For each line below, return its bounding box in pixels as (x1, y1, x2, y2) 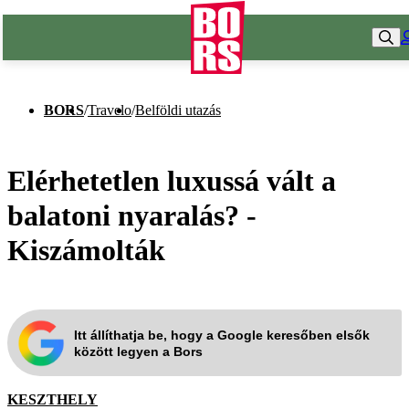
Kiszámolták (7, 233, 165, 267)
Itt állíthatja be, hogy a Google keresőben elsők (74, 327, 370, 342)
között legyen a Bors (74, 343, 203, 359)
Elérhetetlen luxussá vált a (7, 163, 336, 197)
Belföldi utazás (135, 102, 221, 118)
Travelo (88, 102, 131, 118)
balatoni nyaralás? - (7, 198, 257, 232)
